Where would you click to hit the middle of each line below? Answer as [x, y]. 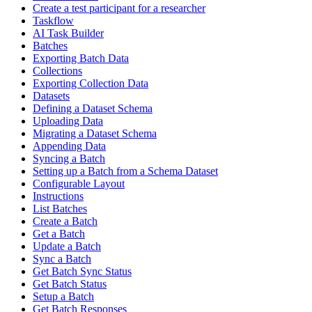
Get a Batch [59, 234]
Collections [57, 71]
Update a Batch [67, 247]
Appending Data [69, 146]
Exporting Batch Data [81, 58]
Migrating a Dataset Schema [95, 134]
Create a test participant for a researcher [119, 8]
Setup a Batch [63, 297]
